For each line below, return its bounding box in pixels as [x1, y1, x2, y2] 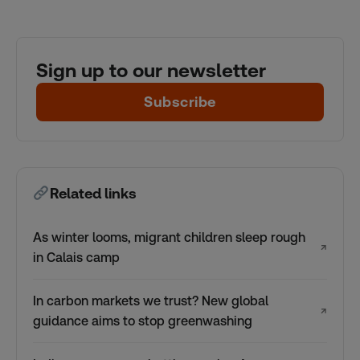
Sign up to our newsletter [36, 59, 266, 82]
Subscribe [144, 92, 216, 110]
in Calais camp [33, 249, 120, 265]
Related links [49, 184, 137, 202]
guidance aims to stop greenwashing [33, 313, 252, 329]
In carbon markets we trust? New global [33, 292, 268, 309]
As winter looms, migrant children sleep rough [33, 229, 305, 245]
